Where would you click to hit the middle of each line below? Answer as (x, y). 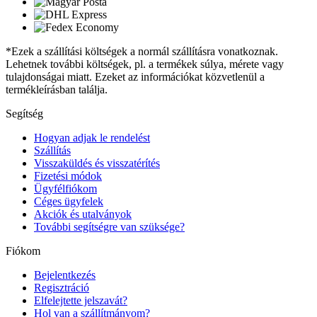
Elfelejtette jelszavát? (81, 301)
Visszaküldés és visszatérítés (97, 163)
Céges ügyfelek (69, 202)
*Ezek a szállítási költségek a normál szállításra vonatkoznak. (142, 52)
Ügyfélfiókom (65, 189)
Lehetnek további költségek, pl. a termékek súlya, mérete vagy (145, 64)
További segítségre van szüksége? (109, 227)
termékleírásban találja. (57, 90)
